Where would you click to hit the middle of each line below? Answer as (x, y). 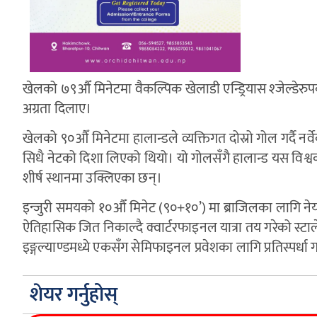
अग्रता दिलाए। (57, 109)
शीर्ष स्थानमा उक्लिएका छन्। (92, 178)
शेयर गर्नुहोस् (74, 294)
